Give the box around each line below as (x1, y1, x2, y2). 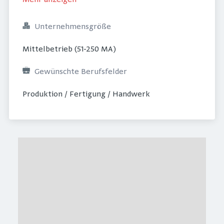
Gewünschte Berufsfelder (34, 67, 127, 76)
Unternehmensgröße (34, 22, 111, 31)
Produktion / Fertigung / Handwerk (22, 90, 150, 99)
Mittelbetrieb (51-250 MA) (22, 45, 116, 54)
